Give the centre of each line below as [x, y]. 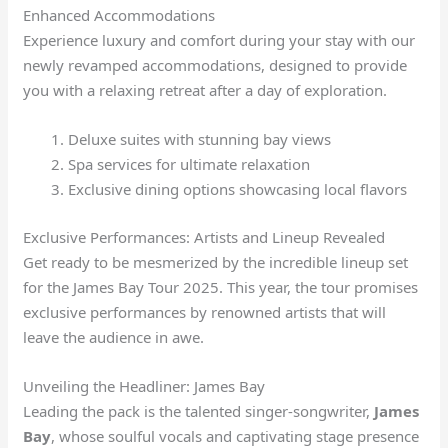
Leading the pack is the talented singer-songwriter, [199, 410]
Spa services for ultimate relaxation [189, 164]
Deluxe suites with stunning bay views [200, 139]
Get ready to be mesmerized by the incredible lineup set [216, 261]
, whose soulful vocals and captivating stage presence [235, 435]
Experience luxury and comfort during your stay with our [219, 40]
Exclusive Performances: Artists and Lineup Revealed [204, 236]
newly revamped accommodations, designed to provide [215, 65]
